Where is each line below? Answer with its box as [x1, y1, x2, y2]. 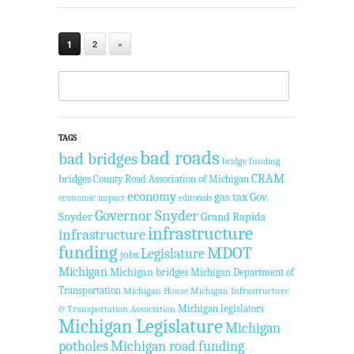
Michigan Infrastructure [190, 285, 288, 297]
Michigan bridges [110, 265, 188, 280]
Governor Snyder [95, 207, 198, 225]
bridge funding [222, 156, 281, 168]
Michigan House [123, 285, 188, 297]
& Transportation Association [58, 303, 175, 315]
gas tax [214, 190, 247, 205]
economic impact [58, 192, 125, 204]
